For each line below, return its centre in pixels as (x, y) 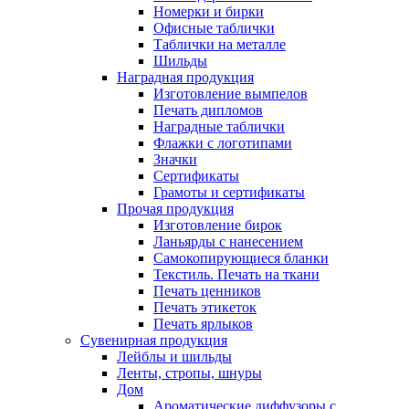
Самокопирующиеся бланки (241, 258)
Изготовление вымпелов (231, 94)
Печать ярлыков (203, 324)
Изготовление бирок (218, 225)
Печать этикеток (205, 308)
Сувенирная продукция (154, 341)
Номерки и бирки (209, 12)
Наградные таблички (219, 127)
